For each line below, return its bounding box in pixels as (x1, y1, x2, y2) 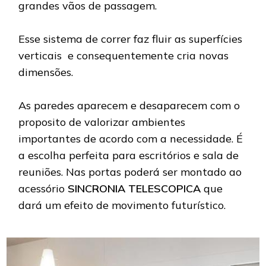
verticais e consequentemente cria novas (18, 49, 229, 62)
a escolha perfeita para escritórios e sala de (18, 148, 239, 162)
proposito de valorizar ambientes (18, 115, 186, 129)
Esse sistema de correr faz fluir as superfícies (18, 32, 243, 46)
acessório (18, 182, 68, 195)
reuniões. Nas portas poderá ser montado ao (18, 165, 242, 179)
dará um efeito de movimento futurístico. (18, 198, 226, 212)
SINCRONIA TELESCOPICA (68, 182, 201, 195)
